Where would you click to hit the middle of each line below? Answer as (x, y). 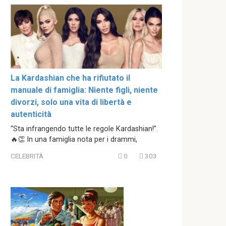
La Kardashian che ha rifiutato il (70, 78)
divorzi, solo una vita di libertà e (71, 102)
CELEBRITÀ (27, 156)
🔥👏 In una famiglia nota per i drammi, (74, 139)
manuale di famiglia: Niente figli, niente (84, 90)
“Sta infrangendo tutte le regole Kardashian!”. (84, 129)
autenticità (31, 114)
